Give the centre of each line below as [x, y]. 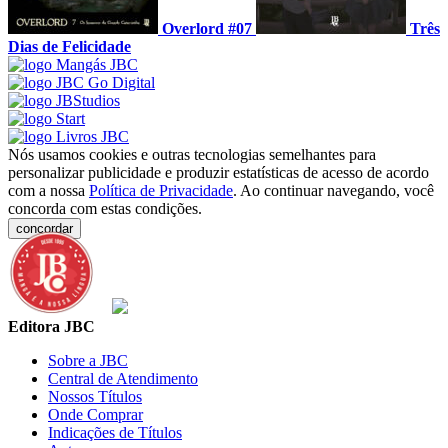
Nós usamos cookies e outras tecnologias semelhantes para [192, 155]
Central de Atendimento [123, 379]
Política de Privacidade [161, 191]
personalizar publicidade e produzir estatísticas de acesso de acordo [218, 173]
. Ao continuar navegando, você [333, 191]
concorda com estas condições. [105, 209]
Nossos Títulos [95, 397]
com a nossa [48, 191]
